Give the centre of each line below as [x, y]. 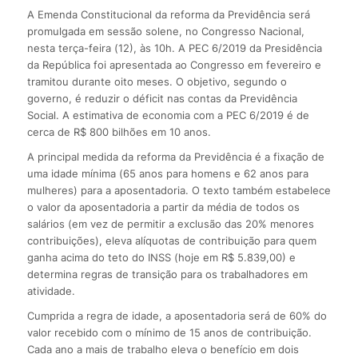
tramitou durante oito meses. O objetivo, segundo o [157, 81]
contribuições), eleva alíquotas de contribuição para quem [171, 240]
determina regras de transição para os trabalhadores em [167, 274]
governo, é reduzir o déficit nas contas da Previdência [162, 98]
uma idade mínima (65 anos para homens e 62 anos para [167, 173]
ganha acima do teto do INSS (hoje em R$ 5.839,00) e [161, 257]
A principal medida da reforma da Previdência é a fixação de [175, 156]
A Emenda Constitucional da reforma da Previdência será [168, 14]
